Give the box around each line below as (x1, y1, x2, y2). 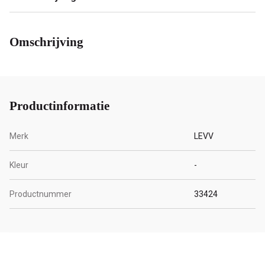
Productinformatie (9, 98, 109, 113)
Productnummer (9, 189, 72, 199)
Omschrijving (9, 35, 83, 50)
